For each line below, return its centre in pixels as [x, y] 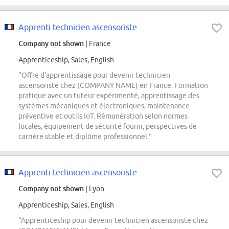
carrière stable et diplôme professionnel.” [85, 137]
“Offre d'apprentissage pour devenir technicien [94, 75]
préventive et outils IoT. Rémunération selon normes [103, 116]
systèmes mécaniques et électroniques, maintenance [104, 106]
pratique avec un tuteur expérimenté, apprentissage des [109, 96]
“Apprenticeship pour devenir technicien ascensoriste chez [113, 221]
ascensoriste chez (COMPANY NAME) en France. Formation [113, 86]
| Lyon [94, 189]
